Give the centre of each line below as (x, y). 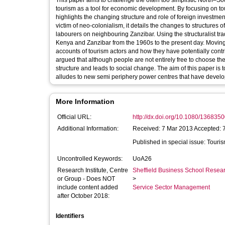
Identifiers (70, 216)
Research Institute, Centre (93, 170)
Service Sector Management (171, 187)
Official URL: (74, 117)
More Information (85, 101)
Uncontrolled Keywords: (90, 159)
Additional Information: (88, 129)
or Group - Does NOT (86, 179)
